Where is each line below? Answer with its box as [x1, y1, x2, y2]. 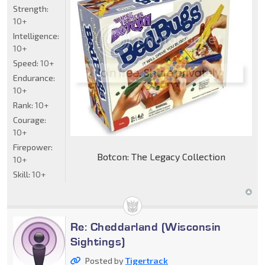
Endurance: [13, 73, 55, 83]
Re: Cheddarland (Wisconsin [70, 219, 221, 234]
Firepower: [13, 142, 53, 153]
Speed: [13, 58, 40, 69]
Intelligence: [13, 31, 59, 41]
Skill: [13, 169, 32, 180]
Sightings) [70, 234, 125, 249]
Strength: [13, 4, 49, 14]
